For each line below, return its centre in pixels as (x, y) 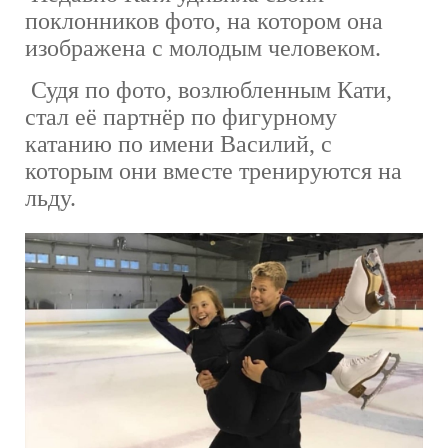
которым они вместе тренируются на (213, 170)
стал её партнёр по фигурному (181, 116)
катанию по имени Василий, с (178, 143)
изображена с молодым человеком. (203, 47)
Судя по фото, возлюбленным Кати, (208, 89)
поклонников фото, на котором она (204, 20)
